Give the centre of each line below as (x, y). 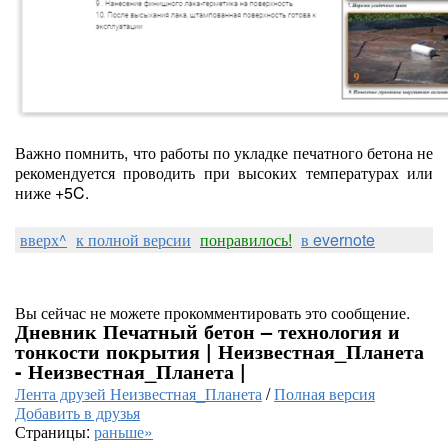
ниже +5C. (52, 192)
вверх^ (43, 239)
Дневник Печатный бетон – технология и (207, 330)
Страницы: (54, 431)
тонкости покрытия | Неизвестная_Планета (219, 350)
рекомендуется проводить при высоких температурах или (224, 172)
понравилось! (246, 239)
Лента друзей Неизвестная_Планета (138, 393)
